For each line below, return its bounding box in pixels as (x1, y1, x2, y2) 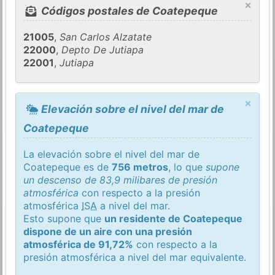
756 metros (112, 160, 169, 173)
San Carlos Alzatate (60, 31, 152, 44)
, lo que (168, 160, 206, 173)
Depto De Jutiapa (61, 44, 144, 56)
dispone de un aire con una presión (23, 225, 193, 238)
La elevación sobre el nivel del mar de (23, 147, 200, 160)
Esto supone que (23, 212, 105, 225)
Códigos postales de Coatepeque (38, 4, 218, 18)
